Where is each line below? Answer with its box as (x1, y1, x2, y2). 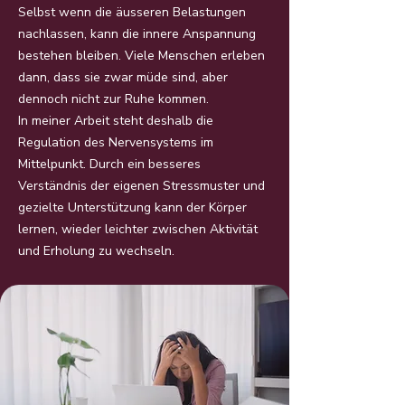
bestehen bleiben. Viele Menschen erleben (18, 47, 265, 64)
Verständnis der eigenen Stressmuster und (18, 177, 265, 194)
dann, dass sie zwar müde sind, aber (18, 69, 228, 86)
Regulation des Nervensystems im (18, 134, 213, 151)
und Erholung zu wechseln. (18, 242, 174, 259)
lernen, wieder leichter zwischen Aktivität (18, 221, 258, 238)
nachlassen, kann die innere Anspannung (18, 25, 256, 42)
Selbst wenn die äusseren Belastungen (18, 4, 246, 21)
